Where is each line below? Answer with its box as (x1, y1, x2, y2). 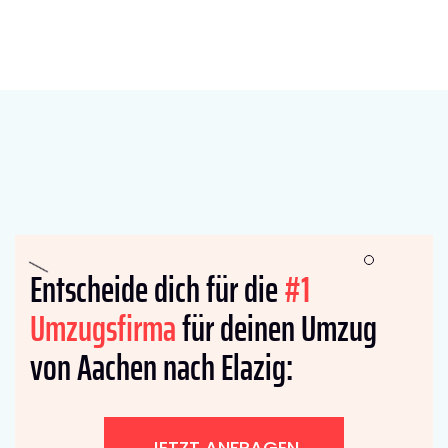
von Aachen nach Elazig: (30, 338, 293, 396)
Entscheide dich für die (30, 260, 284, 318)
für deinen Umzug (176, 299, 377, 357)
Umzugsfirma (30, 299, 176, 357)
